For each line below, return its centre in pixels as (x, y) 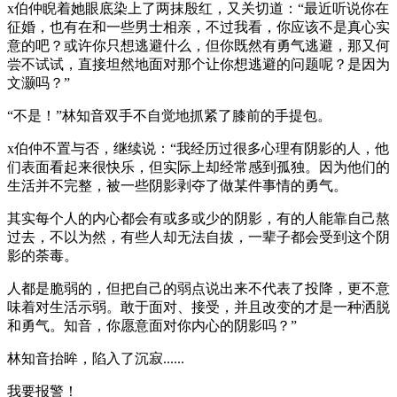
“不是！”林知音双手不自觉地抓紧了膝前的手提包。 (169, 115)
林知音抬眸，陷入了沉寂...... (96, 358)
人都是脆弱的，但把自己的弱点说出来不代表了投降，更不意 (198, 288)
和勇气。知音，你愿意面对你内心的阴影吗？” (152, 325)
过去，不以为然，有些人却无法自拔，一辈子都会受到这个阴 (198, 237)
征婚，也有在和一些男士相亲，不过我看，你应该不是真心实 (198, 27)
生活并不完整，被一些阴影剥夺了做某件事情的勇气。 (177, 185)
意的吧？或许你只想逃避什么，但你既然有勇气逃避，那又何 (198, 45)
